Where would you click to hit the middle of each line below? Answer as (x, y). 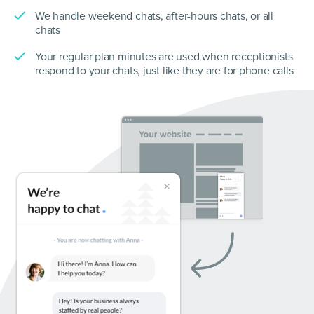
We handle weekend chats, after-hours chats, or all (154, 16)
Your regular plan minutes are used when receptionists (164, 57)
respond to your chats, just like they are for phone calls (164, 71)
